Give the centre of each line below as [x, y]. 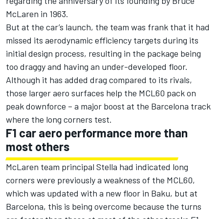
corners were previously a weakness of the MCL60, [100, 180]
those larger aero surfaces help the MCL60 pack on [101, 93]
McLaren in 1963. [38, 14]
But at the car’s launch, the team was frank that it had [108, 27]
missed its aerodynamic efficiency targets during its [102, 40]
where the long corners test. [59, 120]
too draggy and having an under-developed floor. [98, 67]
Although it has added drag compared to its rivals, [99, 80]
